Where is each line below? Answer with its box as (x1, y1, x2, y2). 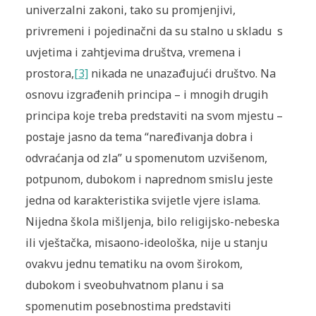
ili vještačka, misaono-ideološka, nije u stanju (25, 235, 267, 251)
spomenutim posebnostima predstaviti (25, 298, 231, 315)
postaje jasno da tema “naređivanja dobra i (25, 129, 253, 145)
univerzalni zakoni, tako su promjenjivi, (25, 2, 236, 18)
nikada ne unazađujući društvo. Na (87, 66, 276, 82)
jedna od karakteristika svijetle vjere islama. (25, 193, 260, 209)
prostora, (25, 66, 74, 82)
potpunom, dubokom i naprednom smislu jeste (25, 171, 273, 188)
